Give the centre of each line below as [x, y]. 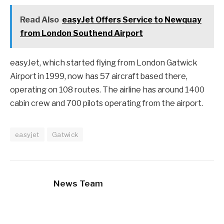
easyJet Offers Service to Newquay [131, 19]
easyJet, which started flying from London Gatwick [104, 62]
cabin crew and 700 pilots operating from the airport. [106, 103]
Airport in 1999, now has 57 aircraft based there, [99, 76]
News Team [78, 183]
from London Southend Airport [81, 33]
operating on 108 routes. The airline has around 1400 [107, 89]
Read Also [39, 19]
